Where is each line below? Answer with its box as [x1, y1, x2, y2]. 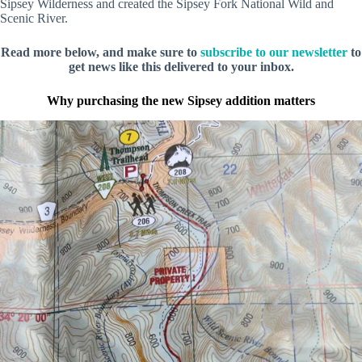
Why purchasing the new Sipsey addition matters [47, 94, 315, 108]
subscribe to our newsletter [200, 45, 347, 60]
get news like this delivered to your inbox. [68, 60, 294, 74]
